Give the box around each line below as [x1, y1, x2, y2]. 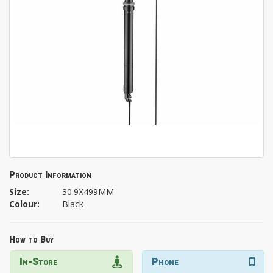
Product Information [9, 169, 91, 182]
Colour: [9, 198, 40, 210]
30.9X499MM [62, 186, 115, 198]
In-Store [19, 255, 57, 270]
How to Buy [9, 233, 54, 247]
